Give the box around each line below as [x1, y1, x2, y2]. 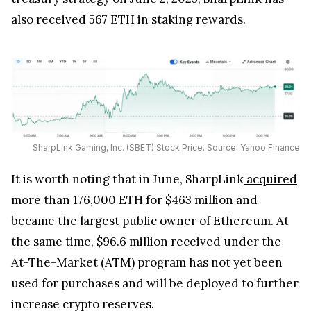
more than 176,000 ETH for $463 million [11, 192, 233, 208]
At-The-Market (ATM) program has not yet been [11, 255, 283, 271]
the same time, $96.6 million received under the [11, 234, 281, 250]
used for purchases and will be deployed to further [11, 276, 299, 292]
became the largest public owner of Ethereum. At [11, 213, 289, 229]
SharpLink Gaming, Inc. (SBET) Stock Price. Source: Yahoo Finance [32, 142, 300, 153]
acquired [244, 171, 297, 187]
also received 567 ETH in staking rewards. [11, 11, 246, 27]
